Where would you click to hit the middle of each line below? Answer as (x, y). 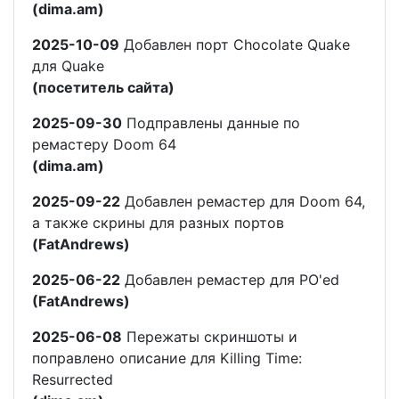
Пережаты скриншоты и (210, 336)
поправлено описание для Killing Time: (167, 358)
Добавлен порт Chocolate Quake (235, 44)
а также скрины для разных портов (158, 222)
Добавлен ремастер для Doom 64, (243, 201)
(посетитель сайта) (103, 87)
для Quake (68, 65)
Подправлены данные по (211, 122)
